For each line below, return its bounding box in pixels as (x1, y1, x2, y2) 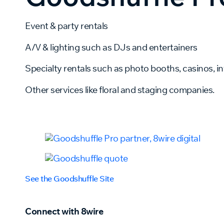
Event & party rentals (25, 20, 108, 32)
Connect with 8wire (25, 205, 103, 217)
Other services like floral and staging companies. (25, 83, 214, 95)
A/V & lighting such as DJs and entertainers (25, 41, 197, 53)
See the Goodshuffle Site (25, 173, 113, 183)
